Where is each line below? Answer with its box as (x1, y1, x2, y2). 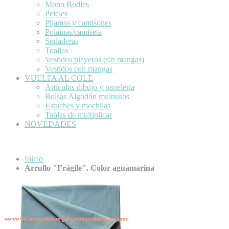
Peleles (45, 9, 67, 18)
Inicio (25, 154, 43, 163)
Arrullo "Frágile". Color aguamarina (25, 163, 154, 172)
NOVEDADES (25, 119, 76, 128)
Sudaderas (45, 36, 78, 45)
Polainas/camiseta (45, 27, 102, 36)
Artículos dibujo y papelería (45, 82, 134, 91)
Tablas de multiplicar (45, 110, 112, 119)
